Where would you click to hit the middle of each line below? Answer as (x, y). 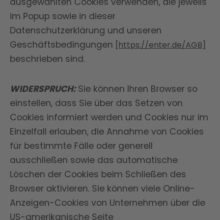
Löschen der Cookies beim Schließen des (98, 174)
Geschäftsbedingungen (63, 45)
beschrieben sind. (47, 59)
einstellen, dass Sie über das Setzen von (96, 103)
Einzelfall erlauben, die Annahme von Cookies (107, 132)
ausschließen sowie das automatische (94, 160)
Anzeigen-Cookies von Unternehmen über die (108, 203)
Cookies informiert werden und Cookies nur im (109, 117)
